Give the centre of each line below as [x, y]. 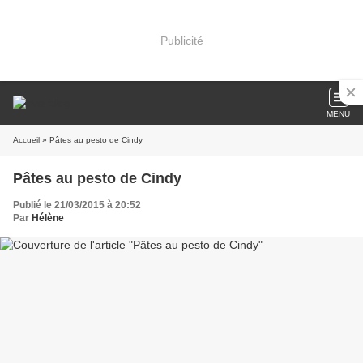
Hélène [48, 218]
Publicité [181, 40]
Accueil [26, 140]
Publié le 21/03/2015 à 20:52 [77, 205]
